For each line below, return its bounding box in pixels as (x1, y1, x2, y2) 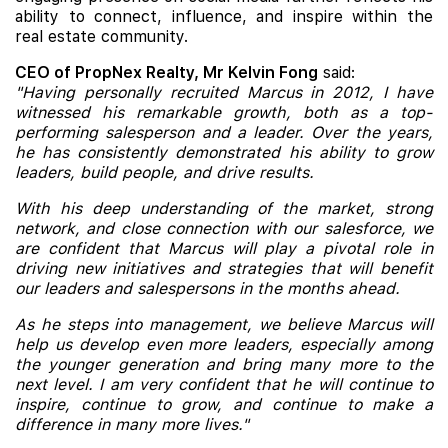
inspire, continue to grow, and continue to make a (15, 395, 433, 414)
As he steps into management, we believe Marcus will (15, 315, 433, 334)
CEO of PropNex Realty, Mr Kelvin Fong (15, 63, 318, 82)
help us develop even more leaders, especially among (15, 335, 433, 354)
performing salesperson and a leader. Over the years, (15, 123, 433, 142)
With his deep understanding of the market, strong (15, 199, 433, 218)
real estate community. (15, 27, 188, 46)
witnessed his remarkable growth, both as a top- (15, 103, 433, 122)
